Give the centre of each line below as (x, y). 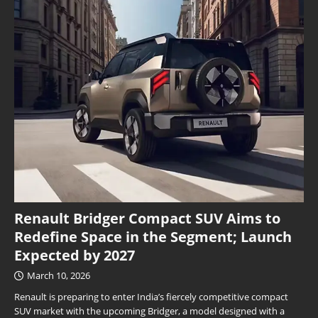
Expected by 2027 (75, 256)
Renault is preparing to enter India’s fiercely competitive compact (151, 297)
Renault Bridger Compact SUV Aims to (147, 219)
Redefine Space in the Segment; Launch (153, 237)
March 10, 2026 (59, 276)
